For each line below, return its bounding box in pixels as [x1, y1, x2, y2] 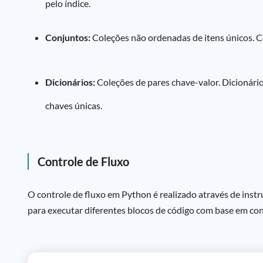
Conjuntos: [45, 32, 90, 43]
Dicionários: [45, 76, 95, 87]
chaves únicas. [45, 100, 102, 111]
